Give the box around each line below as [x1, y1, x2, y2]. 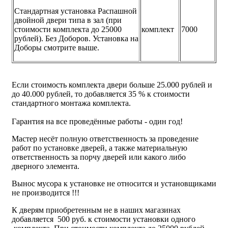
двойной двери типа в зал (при [14, 15, 122, 24]
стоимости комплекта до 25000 [14, 24, 122, 34]
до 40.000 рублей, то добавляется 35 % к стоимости [12, 89, 190, 98]
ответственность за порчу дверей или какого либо [12, 152, 186, 161]
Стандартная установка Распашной [14, 6, 137, 15]
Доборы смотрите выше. [14, 43, 99, 52]
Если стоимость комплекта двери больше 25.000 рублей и [12, 80, 212, 89]
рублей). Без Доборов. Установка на [14, 34, 138, 43]
